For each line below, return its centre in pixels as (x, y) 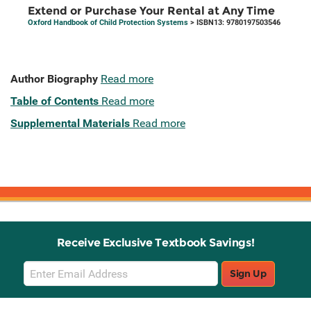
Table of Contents (54, 101)
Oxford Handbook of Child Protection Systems (108, 23)
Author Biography (54, 79)
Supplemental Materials (70, 124)
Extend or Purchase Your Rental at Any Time (151, 11)
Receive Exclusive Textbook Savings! (155, 243)
